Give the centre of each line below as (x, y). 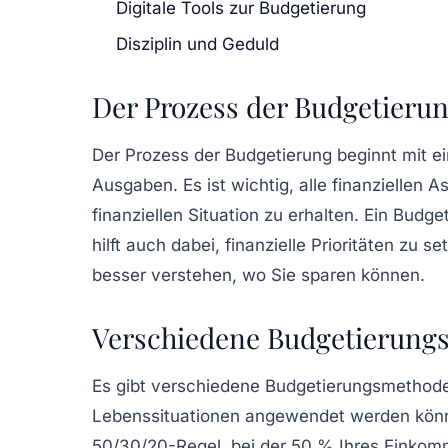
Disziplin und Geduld (197, 43)
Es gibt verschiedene (178, 385)
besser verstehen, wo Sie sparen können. (258, 274)
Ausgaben (132, 184)
